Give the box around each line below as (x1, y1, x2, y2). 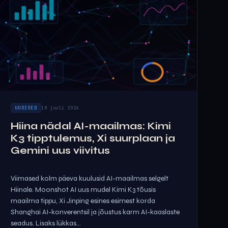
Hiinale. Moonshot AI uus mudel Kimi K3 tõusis (11, 185, 156, 194)
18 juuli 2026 (41, 105, 79, 111)
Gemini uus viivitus (11, 145, 110, 156)
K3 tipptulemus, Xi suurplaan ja (11, 132, 175, 144)
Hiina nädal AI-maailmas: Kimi (11, 120, 171, 132)
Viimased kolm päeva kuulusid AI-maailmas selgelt (11, 174, 168, 183)
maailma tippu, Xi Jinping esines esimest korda (11, 196, 155, 205)
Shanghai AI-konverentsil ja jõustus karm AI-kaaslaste (11, 208, 180, 216)
